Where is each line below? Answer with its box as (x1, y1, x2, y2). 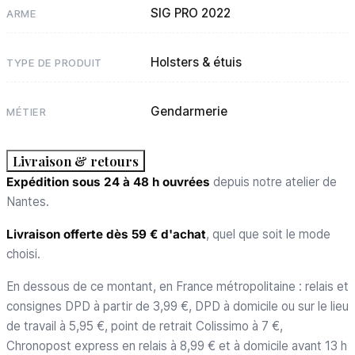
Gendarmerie (151, 104, 228, 119)
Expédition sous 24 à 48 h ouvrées (6, 174, 210, 189)
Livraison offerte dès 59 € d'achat (6, 227, 206, 242)
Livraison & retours (13, 152, 139, 170)
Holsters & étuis (151, 55, 242, 70)
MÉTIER (6, 105, 47, 118)
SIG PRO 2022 (151, 6, 231, 21)
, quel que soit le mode (206, 227, 330, 242)
